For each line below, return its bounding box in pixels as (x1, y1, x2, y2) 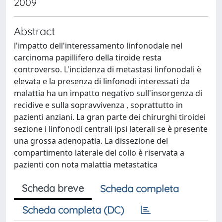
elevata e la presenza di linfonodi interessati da (14, 76, 190, 87)
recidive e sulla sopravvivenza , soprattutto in (14, 100, 183, 111)
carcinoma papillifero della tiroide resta (14, 52, 162, 63)
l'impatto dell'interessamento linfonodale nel (14, 40, 182, 51)
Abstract (14, 24, 55, 38)
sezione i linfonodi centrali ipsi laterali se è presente (14, 123, 208, 134)
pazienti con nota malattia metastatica (14, 159, 158, 170)
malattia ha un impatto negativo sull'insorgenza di (14, 88, 202, 99)
